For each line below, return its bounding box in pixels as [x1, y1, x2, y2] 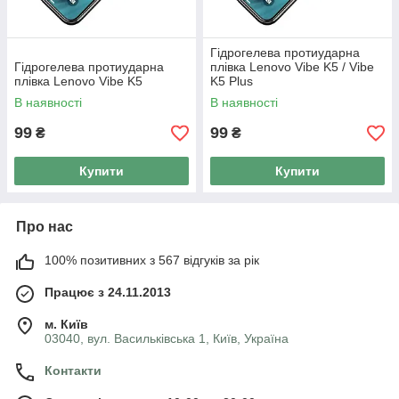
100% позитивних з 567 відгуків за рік [45, 253, 259, 267]
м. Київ [45, 317, 88, 331]
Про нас [16, 219, 73, 234]
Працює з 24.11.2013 [45, 285, 171, 299]
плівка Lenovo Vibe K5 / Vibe [210, 60, 374, 74]
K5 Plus [210, 74, 253, 88]
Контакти [45, 363, 102, 378]
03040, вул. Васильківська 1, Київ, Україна [45, 331, 289, 346]
